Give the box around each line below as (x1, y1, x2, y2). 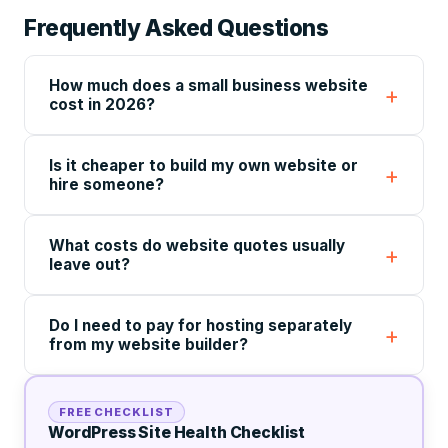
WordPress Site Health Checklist (48, 423, 306, 442)
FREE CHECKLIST (59, 405, 174, 419)
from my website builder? (49, 335, 248, 354)
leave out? (49, 255, 130, 274)
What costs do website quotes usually (49, 236, 345, 255)
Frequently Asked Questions (24, 14, 329, 41)
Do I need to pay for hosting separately (49, 316, 352, 335)
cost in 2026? (49, 95, 155, 114)
